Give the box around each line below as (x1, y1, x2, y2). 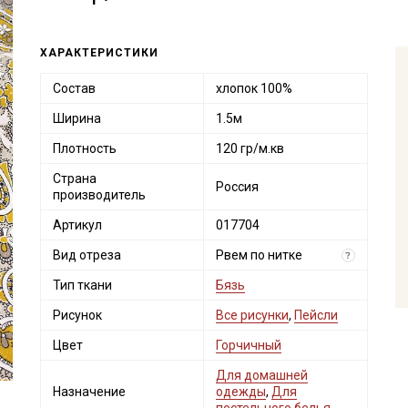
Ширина (52, 111, 101, 126)
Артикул (52, 218, 102, 232)
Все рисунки (215, 308, 289, 322)
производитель (52, 188, 146, 202)
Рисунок (52, 308, 102, 322)
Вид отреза (52, 248, 121, 262)
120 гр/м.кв (215, 141, 284, 156)
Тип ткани (52, 278, 112, 292)
